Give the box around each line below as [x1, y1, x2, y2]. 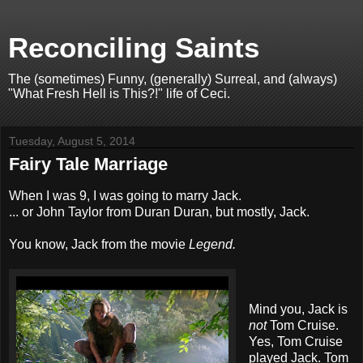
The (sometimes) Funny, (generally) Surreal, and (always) [8, 72, 337, 86]
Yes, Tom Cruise [248, 334, 343, 348]
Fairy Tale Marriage [9, 154, 168, 174]
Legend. [189, 237, 236, 251]
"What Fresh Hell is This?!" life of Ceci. [8, 87, 230, 100]
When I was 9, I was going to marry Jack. [9, 188, 241, 203]
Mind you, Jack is [248, 301, 348, 316]
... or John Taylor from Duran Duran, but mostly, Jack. [9, 204, 310, 219]
